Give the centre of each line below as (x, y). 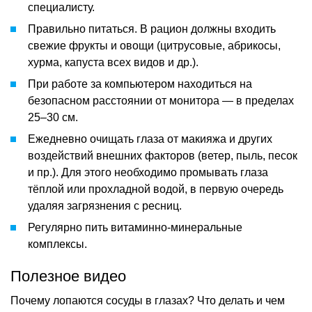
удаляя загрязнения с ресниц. (105, 205)
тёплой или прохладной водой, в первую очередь (156, 189)
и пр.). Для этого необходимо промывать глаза (148, 172)
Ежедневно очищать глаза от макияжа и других (150, 139)
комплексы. (57, 244)
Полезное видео (68, 276)
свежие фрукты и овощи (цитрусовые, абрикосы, (154, 45)
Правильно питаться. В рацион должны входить (152, 29)
